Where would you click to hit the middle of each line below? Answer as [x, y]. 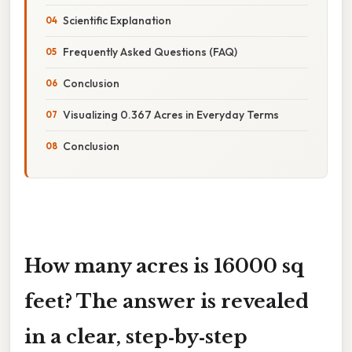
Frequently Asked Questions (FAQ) [150, 51]
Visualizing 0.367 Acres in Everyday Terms [171, 114]
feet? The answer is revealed [167, 301]
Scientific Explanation [117, 20]
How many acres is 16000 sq [164, 266]
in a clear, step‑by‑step [136, 336]
